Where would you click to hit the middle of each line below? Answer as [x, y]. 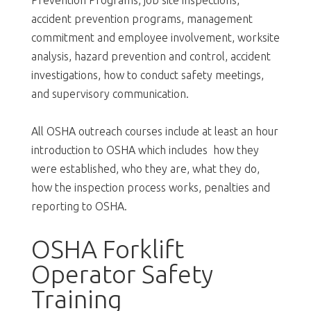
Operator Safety [122, 274]
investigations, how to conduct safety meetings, [147, 75]
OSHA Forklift [107, 249]
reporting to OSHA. [79, 206]
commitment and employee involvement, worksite [155, 37]
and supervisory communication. [110, 93]
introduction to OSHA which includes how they [145, 150]
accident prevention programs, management [142, 18]
